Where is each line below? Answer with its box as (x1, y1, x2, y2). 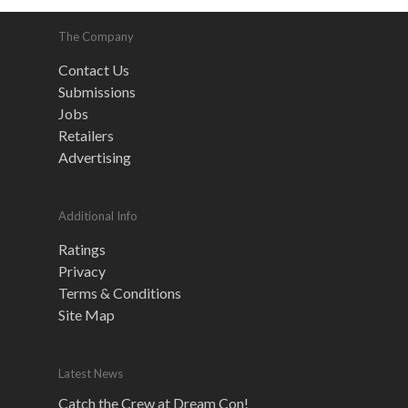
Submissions (58, 83, 136, 100)
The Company (58, 29, 134, 44)
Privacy (58, 262, 106, 280)
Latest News (58, 366, 123, 381)
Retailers (58, 127, 114, 144)
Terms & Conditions (58, 284, 181, 301)
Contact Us (58, 61, 129, 78)
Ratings (58, 240, 106, 258)
